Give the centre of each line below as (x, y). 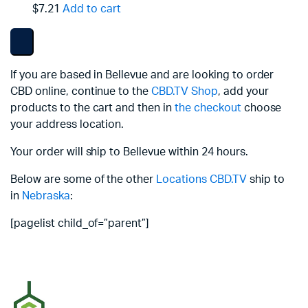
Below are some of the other (84, 179)
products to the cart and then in (93, 108)
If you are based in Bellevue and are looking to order (142, 75)
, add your (243, 91)
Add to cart (91, 9)
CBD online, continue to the (81, 91)
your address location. (67, 124)
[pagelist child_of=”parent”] (80, 223)
